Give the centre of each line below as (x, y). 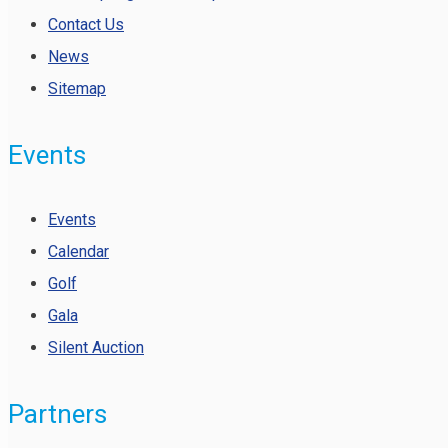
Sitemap (77, 89)
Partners (57, 413)
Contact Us (86, 25)
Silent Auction (96, 348)
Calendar (78, 252)
